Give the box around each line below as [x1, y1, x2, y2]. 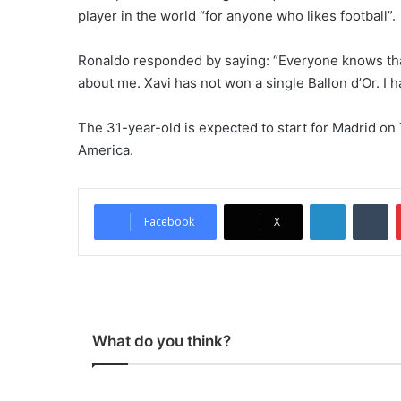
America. [78, 141, 133, 158]
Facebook [144, 214, 194, 229]
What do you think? [92, 332, 231, 350]
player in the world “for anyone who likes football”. [78, 7, 396, 24]
